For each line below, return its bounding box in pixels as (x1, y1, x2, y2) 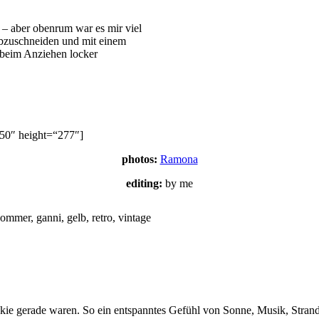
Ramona (159, 152, 198, 165)
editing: (126, 177, 162, 189)
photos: (121, 152, 157, 165)
